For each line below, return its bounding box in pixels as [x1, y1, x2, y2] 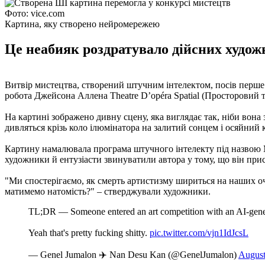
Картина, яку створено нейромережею [5, 18, 160, 29]
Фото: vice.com [5, 8, 64, 18]
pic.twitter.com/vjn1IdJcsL [150, 227, 248, 238]
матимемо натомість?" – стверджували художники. [5, 186, 211, 196]
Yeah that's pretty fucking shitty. [28, 227, 150, 238]
